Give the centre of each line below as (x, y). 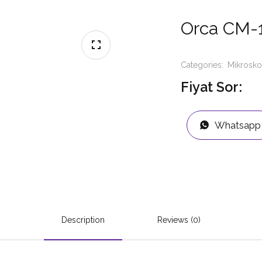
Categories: (203, 65)
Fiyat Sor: (211, 87)
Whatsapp (238, 125)
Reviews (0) (179, 220)
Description (83, 220)
